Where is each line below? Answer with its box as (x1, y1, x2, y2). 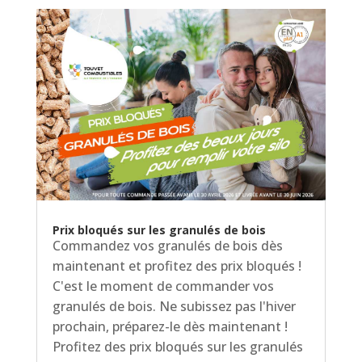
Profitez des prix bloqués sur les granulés (52, 337, 303, 356)
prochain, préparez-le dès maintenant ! (52, 317, 288, 335)
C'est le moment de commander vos (52, 276, 274, 295)
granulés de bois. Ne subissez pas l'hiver (52, 297, 296, 315)
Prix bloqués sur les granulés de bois (52, 221, 266, 238)
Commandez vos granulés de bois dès (52, 236, 283, 255)
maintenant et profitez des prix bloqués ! (52, 256, 301, 275)
